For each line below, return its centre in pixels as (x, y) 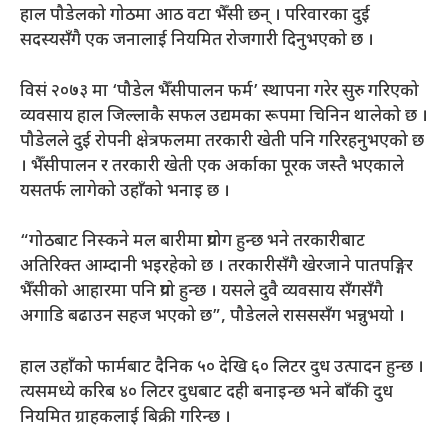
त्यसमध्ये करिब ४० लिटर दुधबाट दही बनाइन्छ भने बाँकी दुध (206, 392)
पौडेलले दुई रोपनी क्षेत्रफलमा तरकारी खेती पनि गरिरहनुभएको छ (222, 141)
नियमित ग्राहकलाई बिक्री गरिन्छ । (125, 417)
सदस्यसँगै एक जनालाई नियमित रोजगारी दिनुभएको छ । (197, 41)
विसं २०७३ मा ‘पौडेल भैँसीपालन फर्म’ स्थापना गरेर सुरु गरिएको (219, 91)
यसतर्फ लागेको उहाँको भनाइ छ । (127, 191)
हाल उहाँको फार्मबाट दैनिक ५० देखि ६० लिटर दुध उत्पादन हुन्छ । (222, 367)
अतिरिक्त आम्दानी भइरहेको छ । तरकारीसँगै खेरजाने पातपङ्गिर (216, 267)
